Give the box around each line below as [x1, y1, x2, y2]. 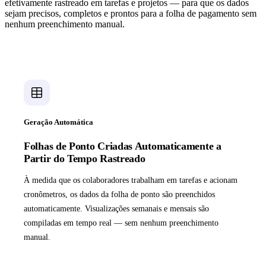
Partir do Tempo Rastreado [24, 153, 145, 165]
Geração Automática [24, 118, 93, 127]
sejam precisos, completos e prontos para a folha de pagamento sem [5, 8, 256, 19]
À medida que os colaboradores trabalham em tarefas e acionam [24, 176, 237, 185]
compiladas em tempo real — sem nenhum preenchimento [24, 218, 218, 228]
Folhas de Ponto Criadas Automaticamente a [24, 140, 221, 153]
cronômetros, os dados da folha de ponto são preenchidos [24, 190, 215, 199]
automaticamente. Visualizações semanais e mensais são [24, 204, 209, 214]
